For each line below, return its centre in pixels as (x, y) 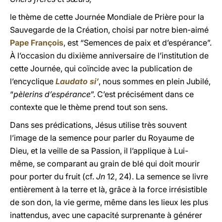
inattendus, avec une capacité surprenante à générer (106, 215)
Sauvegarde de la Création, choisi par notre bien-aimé (109, 30)
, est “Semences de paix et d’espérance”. (138, 43)
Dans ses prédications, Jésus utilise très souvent (98, 125)
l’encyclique (33, 81)
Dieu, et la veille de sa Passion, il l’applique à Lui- (99, 151)
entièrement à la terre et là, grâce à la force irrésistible (109, 189)
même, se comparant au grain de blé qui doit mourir (105, 164)
